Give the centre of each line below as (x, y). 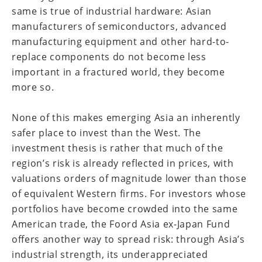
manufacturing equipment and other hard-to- (121, 42)
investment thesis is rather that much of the (118, 148)
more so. (35, 87)
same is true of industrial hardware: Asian (112, 11)
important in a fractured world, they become (118, 72)
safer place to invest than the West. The (106, 133)
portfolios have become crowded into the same (125, 209)
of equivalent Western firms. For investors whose (129, 194)
